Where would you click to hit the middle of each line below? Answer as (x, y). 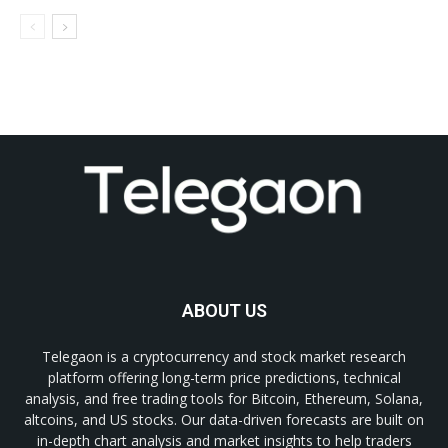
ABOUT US (224, 311)
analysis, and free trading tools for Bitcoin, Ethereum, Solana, (224, 399)
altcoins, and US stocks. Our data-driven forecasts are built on (224, 420)
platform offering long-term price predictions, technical (224, 378)
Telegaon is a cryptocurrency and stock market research (224, 357)
